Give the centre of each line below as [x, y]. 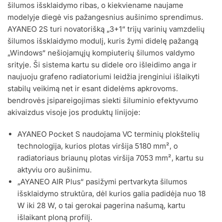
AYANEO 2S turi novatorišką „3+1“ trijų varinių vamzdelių [106, 29]
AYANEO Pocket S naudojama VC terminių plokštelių [109, 134]
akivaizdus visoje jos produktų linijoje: [74, 112]
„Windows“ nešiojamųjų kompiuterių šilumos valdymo [101, 53]
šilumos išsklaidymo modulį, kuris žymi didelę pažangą [103, 41]
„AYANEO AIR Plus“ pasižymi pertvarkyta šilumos [102, 181]
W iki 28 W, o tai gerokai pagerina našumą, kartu [101, 205]
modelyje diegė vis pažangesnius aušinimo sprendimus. [105, 17]
